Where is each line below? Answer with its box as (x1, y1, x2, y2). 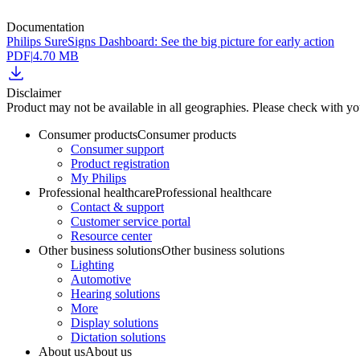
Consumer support (71, 141, 164, 156)
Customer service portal (71, 214, 190, 228)
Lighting (71, 257, 114, 272)
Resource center (71, 228, 152, 243)
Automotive (71, 272, 131, 286)
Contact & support (71, 199, 164, 214)
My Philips (71, 170, 126, 185)
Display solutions (71, 315, 158, 329)
